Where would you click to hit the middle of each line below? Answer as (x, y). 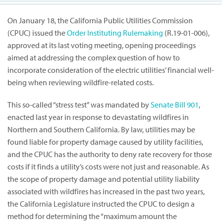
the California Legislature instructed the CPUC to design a (101, 204)
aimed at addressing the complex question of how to (94, 58)
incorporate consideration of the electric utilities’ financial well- (111, 70)
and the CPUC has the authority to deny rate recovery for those (110, 154)
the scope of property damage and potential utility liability (104, 179)
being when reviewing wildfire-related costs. (81, 83)
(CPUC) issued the (37, 33)
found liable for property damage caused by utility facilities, (105, 142)
